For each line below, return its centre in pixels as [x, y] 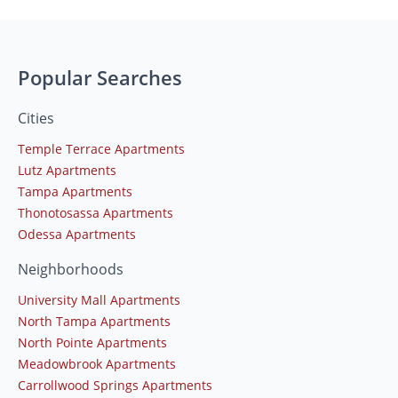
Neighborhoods [71, 269]
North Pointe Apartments [92, 342]
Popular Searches [100, 77]
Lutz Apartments [67, 170]
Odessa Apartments [77, 234]
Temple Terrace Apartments [101, 148]
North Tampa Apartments [94, 321]
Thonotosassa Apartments [96, 212]
